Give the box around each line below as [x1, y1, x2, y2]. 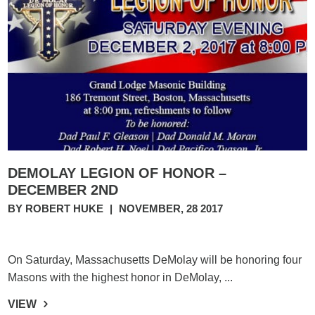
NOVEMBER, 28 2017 [119, 202, 224, 214]
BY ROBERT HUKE [8, 202, 107, 214]
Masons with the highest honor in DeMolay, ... [8, 271, 233, 283]
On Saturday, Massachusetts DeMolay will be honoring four [8, 254, 302, 266]
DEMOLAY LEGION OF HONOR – [8, 165, 227, 181]
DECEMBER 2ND [8, 182, 119, 198]
